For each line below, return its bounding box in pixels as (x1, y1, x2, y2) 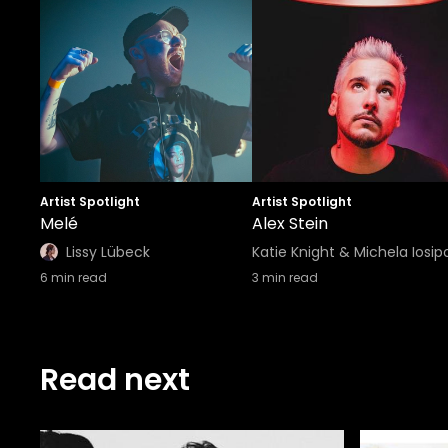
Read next (40, 359, 190, 401)
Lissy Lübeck (66, 242, 150, 262)
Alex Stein (252, 212, 328, 235)
